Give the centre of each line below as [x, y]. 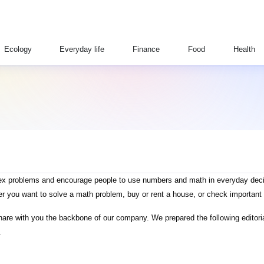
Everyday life [82, 49]
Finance [146, 49]
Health [244, 49]
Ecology [18, 49]
